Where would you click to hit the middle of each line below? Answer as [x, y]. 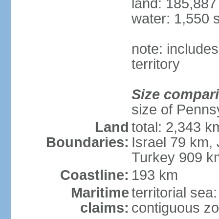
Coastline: [94, 175]
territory [155, 64]
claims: [104, 208]
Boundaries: [87, 142]
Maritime [100, 193]
